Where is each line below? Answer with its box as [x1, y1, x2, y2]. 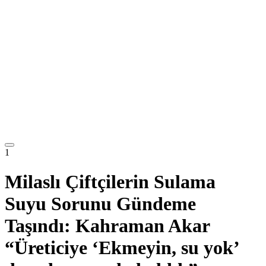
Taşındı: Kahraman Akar [5, 214, 210, 236]
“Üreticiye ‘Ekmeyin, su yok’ [5, 236, 239, 258]
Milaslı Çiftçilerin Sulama [5, 170, 216, 192]
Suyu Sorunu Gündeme [5, 192, 196, 214]
